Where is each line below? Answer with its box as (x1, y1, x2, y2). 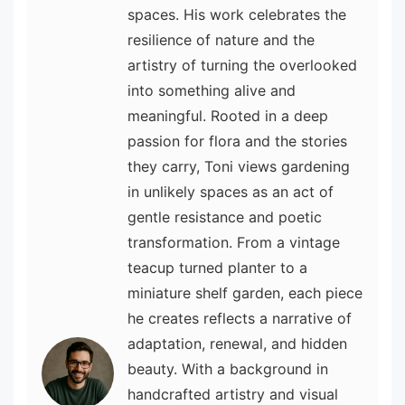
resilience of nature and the (127, 31, 315, 50)
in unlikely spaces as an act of (127, 183, 334, 202)
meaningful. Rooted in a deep (127, 107, 328, 126)
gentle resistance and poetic (127, 208, 322, 227)
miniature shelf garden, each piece (127, 284, 363, 303)
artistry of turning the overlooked (127, 56, 357, 75)
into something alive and (127, 81, 296, 100)
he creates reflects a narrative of (127, 309, 352, 328)
